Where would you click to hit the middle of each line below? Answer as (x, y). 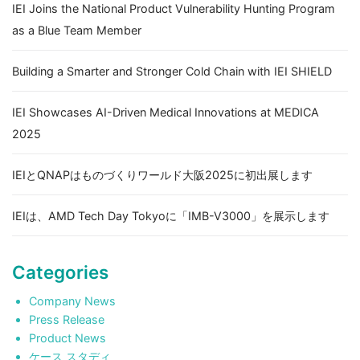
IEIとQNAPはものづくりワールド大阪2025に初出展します (162, 174)
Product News (67, 337)
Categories (60, 272)
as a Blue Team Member (77, 30)
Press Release (66, 319)
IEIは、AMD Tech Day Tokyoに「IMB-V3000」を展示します (171, 215)
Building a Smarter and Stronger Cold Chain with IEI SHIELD (172, 71)
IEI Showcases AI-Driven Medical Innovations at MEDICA (166, 112)
